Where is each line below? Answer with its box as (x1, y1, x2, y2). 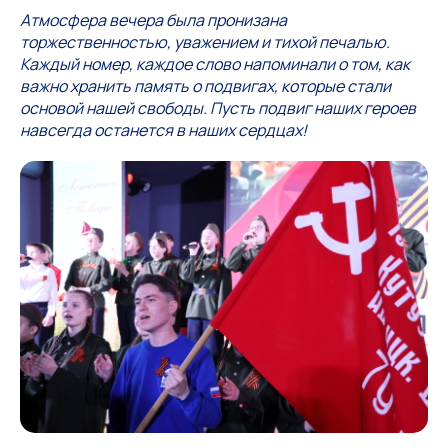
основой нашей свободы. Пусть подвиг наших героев (20, 97, 416, 119)
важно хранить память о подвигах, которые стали (20, 75, 391, 97)
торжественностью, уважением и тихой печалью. (20, 31, 390, 53)
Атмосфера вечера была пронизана (20, 9, 287, 31)
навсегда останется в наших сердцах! (20, 119, 307, 141)
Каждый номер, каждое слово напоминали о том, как (20, 53, 410, 75)
